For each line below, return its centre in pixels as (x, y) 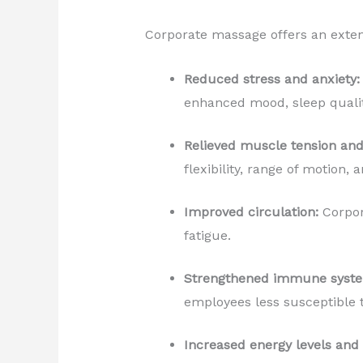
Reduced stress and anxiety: (271, 79)
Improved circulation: (251, 211)
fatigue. (207, 235)
